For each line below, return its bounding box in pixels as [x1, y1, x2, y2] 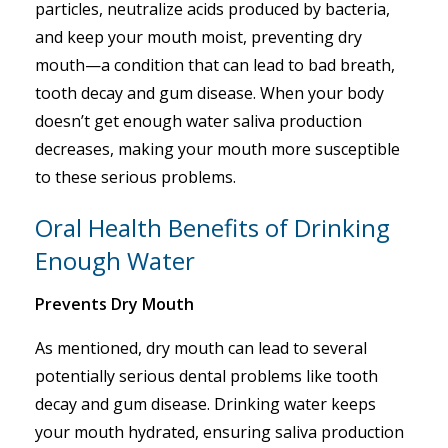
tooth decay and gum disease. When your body [35, 82, 384, 104]
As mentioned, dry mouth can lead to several [35, 337, 367, 359]
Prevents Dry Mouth [35, 293, 194, 315]
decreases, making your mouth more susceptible [35, 138, 400, 160]
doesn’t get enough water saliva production [35, 110, 362, 132]
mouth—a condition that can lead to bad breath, [35, 54, 395, 76]
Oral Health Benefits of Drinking [35, 211, 390, 244]
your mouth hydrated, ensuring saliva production [35, 421, 404, 443]
